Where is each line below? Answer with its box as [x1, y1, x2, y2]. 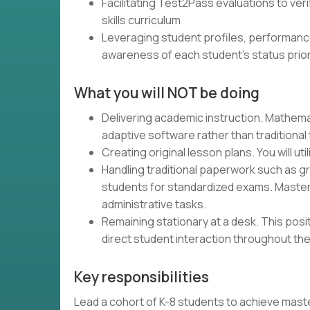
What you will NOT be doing [74, 83, 259, 102]
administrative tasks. [102, 197, 206, 212]
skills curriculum [102, 12, 181, 28]
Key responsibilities [74, 267, 209, 286]
